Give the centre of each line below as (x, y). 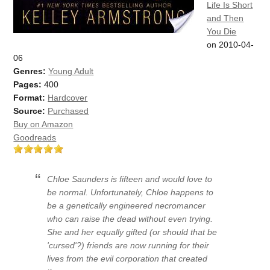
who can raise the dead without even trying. (130, 219)
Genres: (30, 71)
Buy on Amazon (43, 124)
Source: (30, 111)
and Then (225, 18)
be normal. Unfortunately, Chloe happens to (130, 192)
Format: (30, 98)
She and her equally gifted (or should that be (132, 232)
